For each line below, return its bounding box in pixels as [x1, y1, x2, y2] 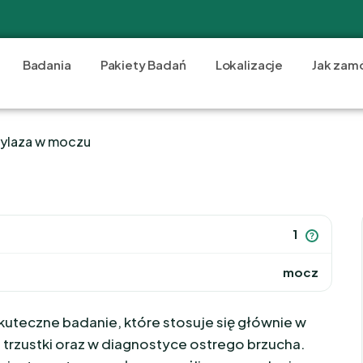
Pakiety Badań [100, 57, 186, 72]
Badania [22, 57, 71, 72]
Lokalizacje [215, 57, 284, 72]
